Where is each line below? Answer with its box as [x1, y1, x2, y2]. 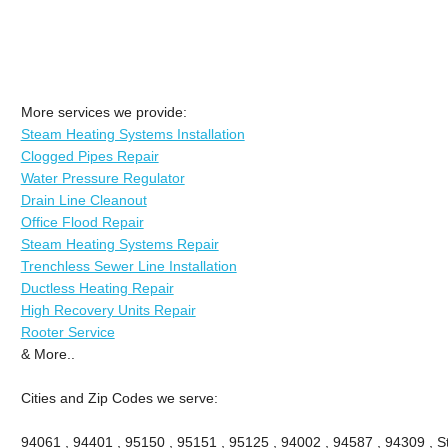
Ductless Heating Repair [20, 279, 174, 296]
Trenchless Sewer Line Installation [20, 257, 237, 274]
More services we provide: [20, 103, 187, 120]
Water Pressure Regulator [20, 169, 185, 186]
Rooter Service [20, 323, 115, 340]
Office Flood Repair [20, 213, 144, 230]
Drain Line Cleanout [20, 191, 147, 208]
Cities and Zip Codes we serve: [20, 389, 218, 406]
